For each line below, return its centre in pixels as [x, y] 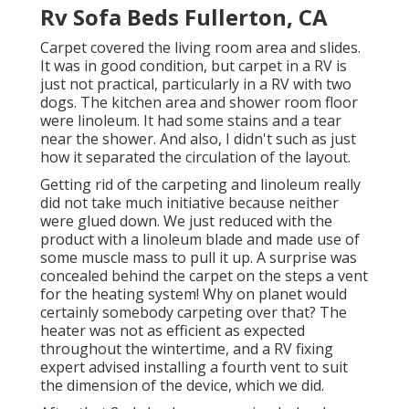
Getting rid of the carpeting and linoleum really [200, 185]
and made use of [301, 240]
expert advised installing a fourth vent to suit [194, 367]
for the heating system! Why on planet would [194, 294]
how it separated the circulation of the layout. [195, 157]
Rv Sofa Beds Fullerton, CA [184, 17]
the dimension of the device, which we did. [182, 386]
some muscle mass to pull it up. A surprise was [199, 258]
